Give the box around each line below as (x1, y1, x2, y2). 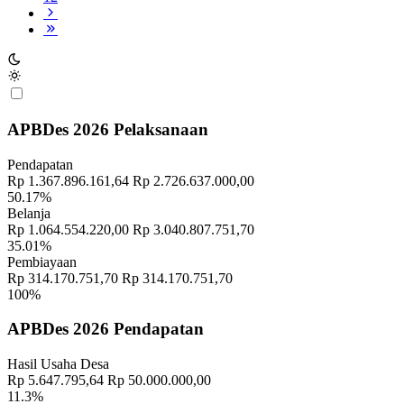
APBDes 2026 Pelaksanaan (7, 119, 208, 139)
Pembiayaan (7, 253, 77, 270)
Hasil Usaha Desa (7, 356, 109, 372)
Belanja (7, 205, 50, 221)
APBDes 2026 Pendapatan (7, 319, 204, 339)
